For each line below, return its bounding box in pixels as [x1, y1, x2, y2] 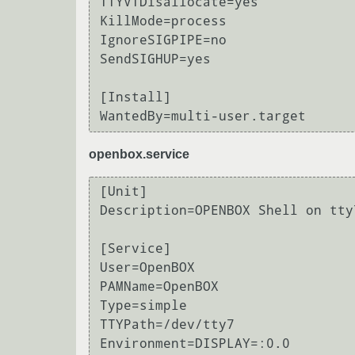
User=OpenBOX [100, 260, 195, 276]
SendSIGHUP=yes [100, 52, 211, 67]
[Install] [100, 90, 171, 105]
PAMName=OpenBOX [100, 279, 219, 295]
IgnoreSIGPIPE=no [100, 32, 227, 48]
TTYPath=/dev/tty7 [100, 317, 235, 333]
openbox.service [89, 147, 189, 161]
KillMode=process [100, 13, 227, 29]
